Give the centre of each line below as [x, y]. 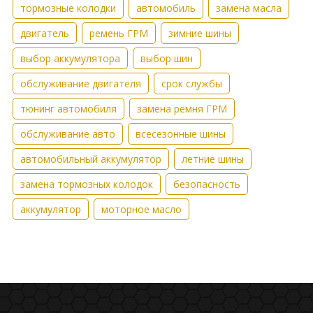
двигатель [44, 34]
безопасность [206, 184]
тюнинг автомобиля [68, 109]
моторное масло [141, 210]
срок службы [191, 84]
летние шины [212, 159]
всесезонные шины [180, 134]
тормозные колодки [68, 8]
